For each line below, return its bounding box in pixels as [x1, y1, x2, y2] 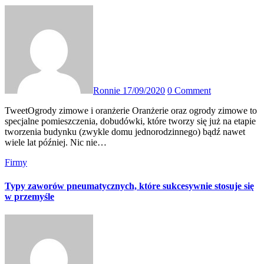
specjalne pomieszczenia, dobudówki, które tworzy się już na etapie [5, 116, 256, 127]
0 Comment [167, 85, 211, 96]
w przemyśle [5, 191, 54, 202]
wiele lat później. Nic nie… [5, 137, 107, 148]
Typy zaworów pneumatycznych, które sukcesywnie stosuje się [5, 180, 254, 191]
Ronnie [93, 85, 123, 96]
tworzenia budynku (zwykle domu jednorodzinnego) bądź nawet [5, 127, 245, 137]
